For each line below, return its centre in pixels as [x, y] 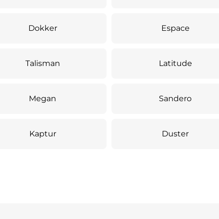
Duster [175, 134]
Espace [175, 28]
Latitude [175, 63]
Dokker [43, 28]
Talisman [43, 63]
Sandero [175, 99]
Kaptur [43, 134]
